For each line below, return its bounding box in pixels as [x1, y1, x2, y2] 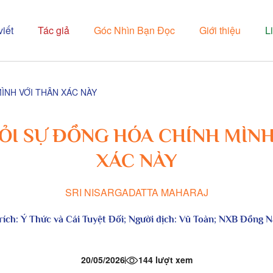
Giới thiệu [199, 23, 241, 37]
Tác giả [38, 23, 69, 37]
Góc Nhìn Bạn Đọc [94, 23, 175, 37]
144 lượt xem [138, 253, 193, 266]
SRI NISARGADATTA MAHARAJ [65, 185, 208, 199]
